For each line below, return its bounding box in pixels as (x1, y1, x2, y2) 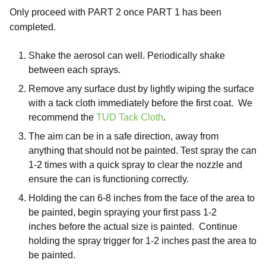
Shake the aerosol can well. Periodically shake (28, 50, 225, 61)
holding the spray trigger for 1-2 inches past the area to (28, 236, 256, 246)
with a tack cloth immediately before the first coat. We (28, 98, 252, 108)
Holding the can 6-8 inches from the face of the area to (28, 193, 255, 203)
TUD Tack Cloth (96, 112, 163, 122)
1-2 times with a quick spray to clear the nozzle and (28, 160, 242, 170)
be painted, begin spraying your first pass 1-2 (28, 207, 217, 217)
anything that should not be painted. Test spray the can (28, 145, 256, 156)
